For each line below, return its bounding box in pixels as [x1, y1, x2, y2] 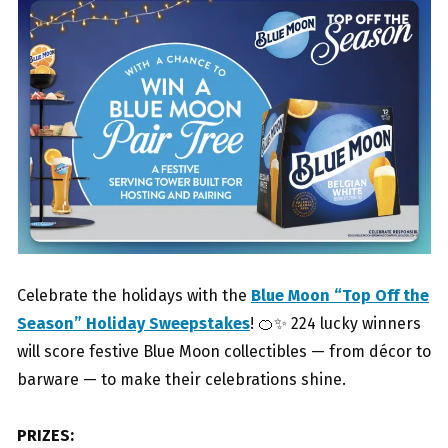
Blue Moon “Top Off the [251, 286, 429, 306]
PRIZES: [17, 426, 74, 446]
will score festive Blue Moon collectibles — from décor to [17, 342, 431, 362]
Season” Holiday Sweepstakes [17, 314, 250, 334]
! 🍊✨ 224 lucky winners [250, 314, 421, 334]
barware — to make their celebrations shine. [17, 370, 346, 390]
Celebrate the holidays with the [17, 286, 251, 306]
